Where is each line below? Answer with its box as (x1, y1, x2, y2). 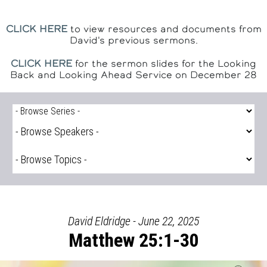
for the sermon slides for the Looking (72, 57, 256, 70)
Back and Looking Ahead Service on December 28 (10, 68, 257, 81)
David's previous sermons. (69, 33, 198, 46)
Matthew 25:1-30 (68, 229, 199, 252)
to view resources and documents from (67, 22, 262, 35)
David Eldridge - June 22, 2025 (68, 214, 199, 228)
